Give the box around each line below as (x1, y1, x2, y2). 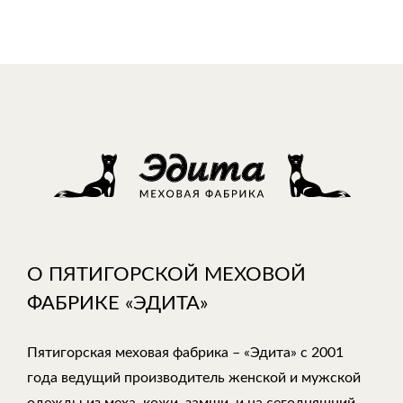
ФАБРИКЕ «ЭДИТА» (27, 293, 208, 313)
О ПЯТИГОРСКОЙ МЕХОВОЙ (27, 264, 306, 284)
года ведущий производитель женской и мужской (27, 371, 361, 385)
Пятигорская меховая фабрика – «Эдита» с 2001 (27, 345, 344, 360)
